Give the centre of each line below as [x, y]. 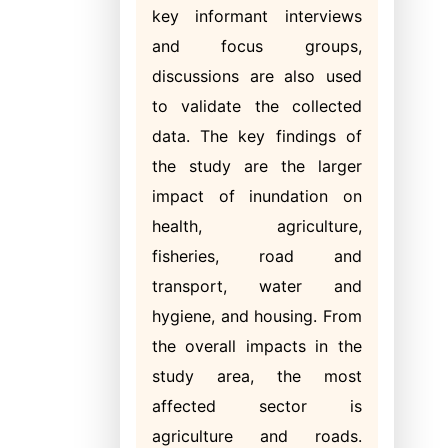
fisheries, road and [257, 256]
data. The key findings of [257, 136]
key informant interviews [257, 16]
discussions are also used [257, 76]
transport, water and [257, 286]
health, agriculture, [257, 226]
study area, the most [257, 376]
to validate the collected [257, 106]
